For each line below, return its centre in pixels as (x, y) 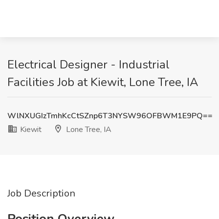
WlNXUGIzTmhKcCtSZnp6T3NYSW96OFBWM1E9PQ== (110, 116)
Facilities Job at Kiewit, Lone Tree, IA (103, 82)
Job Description (41, 193)
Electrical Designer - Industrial (88, 65)
